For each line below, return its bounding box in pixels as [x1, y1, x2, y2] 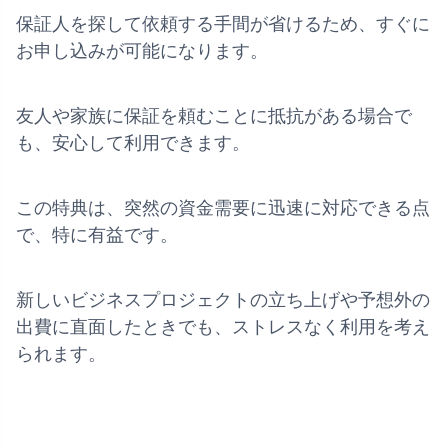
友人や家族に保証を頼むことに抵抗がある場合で [16, 105, 412, 126]
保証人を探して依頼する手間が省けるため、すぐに [16, 13, 430, 34]
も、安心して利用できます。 [16, 132, 250, 153]
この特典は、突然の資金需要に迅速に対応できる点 [16, 197, 430, 218]
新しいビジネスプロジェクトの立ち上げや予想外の [16, 289, 430, 310]
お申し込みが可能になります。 [16, 40, 268, 61]
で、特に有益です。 [16, 224, 178, 245]
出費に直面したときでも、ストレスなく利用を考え [16, 316, 430, 337]
